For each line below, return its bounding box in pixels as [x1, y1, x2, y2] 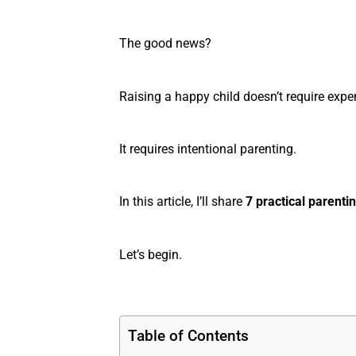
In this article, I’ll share [119, 194, 246, 210]
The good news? [119, 36, 211, 52]
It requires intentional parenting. [119, 141, 296, 157]
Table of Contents [128, 327, 249, 346]
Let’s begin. [119, 246, 182, 262]
